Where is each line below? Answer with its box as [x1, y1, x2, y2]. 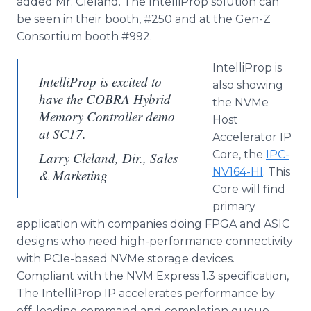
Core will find [212, 183, 285, 196]
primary [212, 200, 255, 213]
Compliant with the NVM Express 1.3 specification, [17, 269, 289, 283]
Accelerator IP [212, 131, 292, 144]
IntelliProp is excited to [39, 73, 162, 90]
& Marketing [39, 167, 108, 184]
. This [263, 165, 290, 178]
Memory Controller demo [39, 108, 175, 125]
